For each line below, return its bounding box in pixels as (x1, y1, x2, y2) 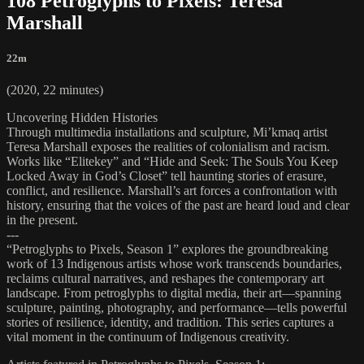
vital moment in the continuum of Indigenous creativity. (6, 329, 289, 344)
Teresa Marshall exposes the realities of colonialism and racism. (6, 139, 330, 154)
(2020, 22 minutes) (6, 82, 103, 97)
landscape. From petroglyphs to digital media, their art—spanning (6, 285, 341, 300)
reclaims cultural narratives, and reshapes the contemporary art (6, 271, 324, 285)
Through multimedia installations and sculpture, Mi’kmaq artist (6, 124, 327, 139)
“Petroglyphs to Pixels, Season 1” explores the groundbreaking (6, 241, 328, 256)
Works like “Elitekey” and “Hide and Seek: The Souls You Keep (6, 154, 338, 168)
